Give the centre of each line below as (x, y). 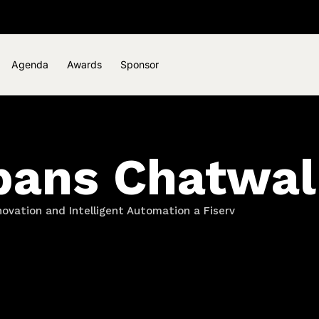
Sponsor (139, 65)
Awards (84, 65)
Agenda (30, 65)
